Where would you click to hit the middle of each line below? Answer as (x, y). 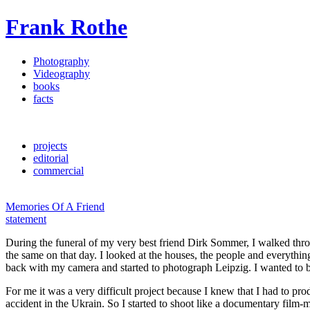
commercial (58, 170)
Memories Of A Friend (55, 206)
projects (50, 145)
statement (26, 219)
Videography (62, 73)
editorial (51, 158)
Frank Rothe (66, 27)
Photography (61, 61)
